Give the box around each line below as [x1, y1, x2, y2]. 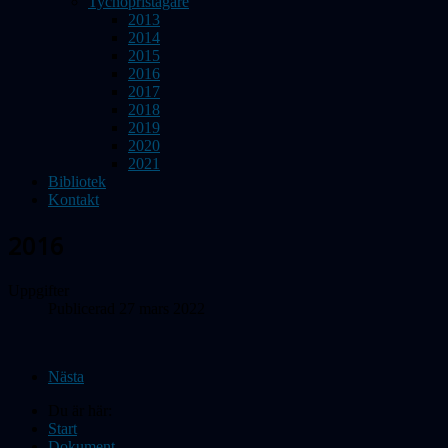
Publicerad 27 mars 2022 [48, 299, 205, 317]
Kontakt [48, 191, 99, 208]
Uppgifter [8, 281, 69, 299]
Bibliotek [48, 173, 106, 190]
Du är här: [48, 401, 120, 419]
